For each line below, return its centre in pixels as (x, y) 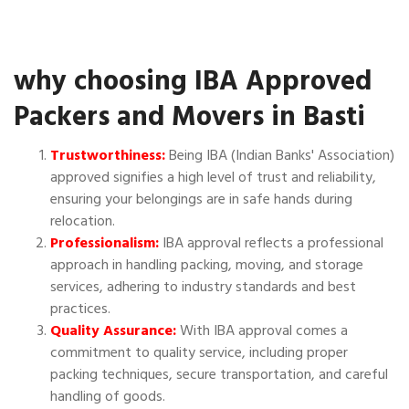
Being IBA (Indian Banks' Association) (280, 156)
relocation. (83, 221)
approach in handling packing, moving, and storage (207, 265)
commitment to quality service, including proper (199, 353)
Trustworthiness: (108, 156)
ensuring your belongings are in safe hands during (201, 199)
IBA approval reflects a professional (271, 243)
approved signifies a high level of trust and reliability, (213, 178)
